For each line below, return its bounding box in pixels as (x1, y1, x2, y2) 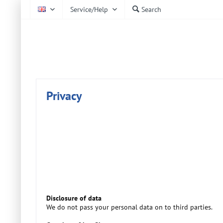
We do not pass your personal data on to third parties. (46, 203, 213, 212)
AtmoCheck (36, 30, 126, 54)
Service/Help (70, 5, 108, 14)
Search (141, 5, 161, 14)
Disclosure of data (46, 194, 102, 203)
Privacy (46, 88, 82, 104)
